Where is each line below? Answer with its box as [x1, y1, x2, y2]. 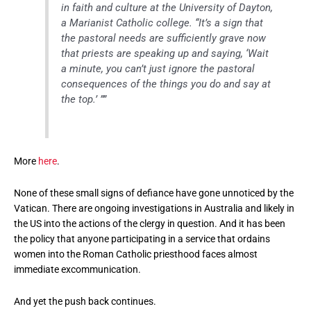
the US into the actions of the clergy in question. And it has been [14, 218, 285, 230]
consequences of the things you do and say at [61, 78, 271, 91]
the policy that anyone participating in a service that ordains [14, 233, 270, 245]
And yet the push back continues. [14, 296, 156, 308]
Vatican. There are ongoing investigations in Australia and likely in [14, 203, 294, 215]
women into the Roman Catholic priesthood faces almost [14, 249, 258, 260]
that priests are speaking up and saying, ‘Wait [61, 47, 269, 60]
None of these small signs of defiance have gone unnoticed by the [14, 187, 294, 199]
